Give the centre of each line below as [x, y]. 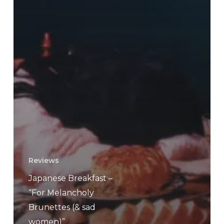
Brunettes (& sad [62, 207]
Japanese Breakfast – [70, 178]
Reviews [43, 161]
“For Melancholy [61, 193]
